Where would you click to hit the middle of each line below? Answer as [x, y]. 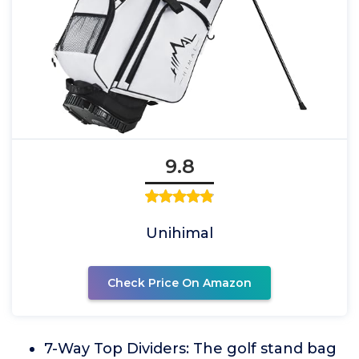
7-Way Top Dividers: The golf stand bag [190, 349]
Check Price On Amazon [179, 283]
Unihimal [179, 233]
